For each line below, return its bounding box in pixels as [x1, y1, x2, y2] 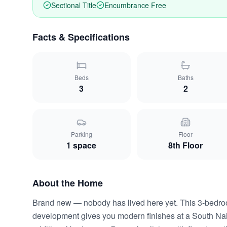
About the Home [32, 176, 103, 190]
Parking [70, 130, 92, 138]
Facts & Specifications [32, 30, 130, 44]
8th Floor [168, 139, 203, 151]
